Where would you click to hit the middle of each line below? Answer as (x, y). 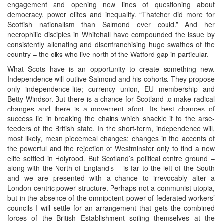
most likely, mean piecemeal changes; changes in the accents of (111, 138)
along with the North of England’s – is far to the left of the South (111, 168)
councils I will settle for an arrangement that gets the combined (111, 207)
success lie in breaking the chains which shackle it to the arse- (111, 118)
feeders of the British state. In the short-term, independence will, (111, 128)
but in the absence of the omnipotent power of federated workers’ (111, 197)
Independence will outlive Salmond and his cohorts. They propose (111, 79)
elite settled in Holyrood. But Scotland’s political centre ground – (111, 158)
